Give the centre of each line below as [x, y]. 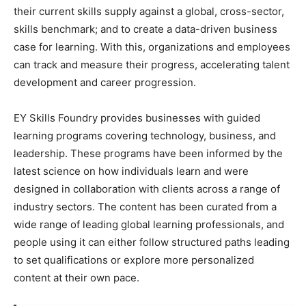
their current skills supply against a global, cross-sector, [149, 11]
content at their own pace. [76, 277]
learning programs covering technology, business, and [145, 135]
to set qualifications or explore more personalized [134, 260]
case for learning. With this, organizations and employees [152, 46]
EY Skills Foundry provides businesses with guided [137, 117]
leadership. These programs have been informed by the [148, 153]
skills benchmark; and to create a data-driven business [145, 29]
